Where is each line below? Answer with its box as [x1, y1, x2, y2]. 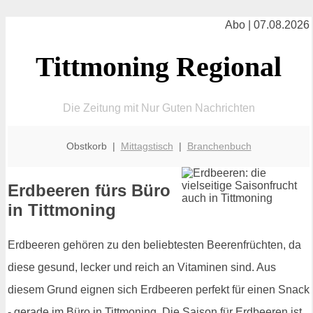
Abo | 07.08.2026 [225, 19, 310, 31]
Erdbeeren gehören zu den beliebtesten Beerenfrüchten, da [8, 239, 301, 252]
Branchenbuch [187, 140, 252, 152]
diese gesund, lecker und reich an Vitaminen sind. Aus [8, 261, 276, 274]
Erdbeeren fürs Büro [8, 181, 170, 201]
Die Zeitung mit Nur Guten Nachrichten [62, 101, 255, 114]
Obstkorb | [66, 140, 121, 152]
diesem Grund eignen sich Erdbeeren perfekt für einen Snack [8, 284, 310, 296]
